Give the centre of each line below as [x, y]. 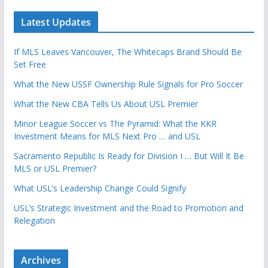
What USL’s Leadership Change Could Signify [100, 188]
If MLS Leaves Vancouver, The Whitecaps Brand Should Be [127, 51]
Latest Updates [56, 22]
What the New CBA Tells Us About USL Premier [106, 103]
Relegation [34, 220]
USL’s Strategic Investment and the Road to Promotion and [128, 208]
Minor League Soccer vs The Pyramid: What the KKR [115, 123]
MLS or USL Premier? [55, 168]
